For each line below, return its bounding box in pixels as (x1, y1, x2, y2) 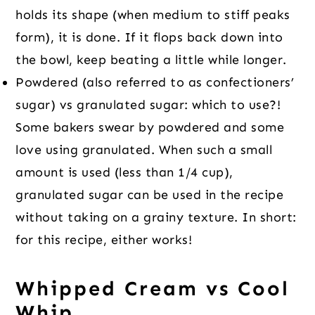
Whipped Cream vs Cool (15, 276, 290, 302)
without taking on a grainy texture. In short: (15, 210, 297, 226)
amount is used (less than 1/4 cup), (15, 165, 233, 181)
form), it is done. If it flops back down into (15, 30, 283, 46)
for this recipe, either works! (15, 232, 193, 248)
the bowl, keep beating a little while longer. (15, 52, 287, 68)
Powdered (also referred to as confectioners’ (15, 75, 295, 91)
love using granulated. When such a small (15, 142, 273, 158)
